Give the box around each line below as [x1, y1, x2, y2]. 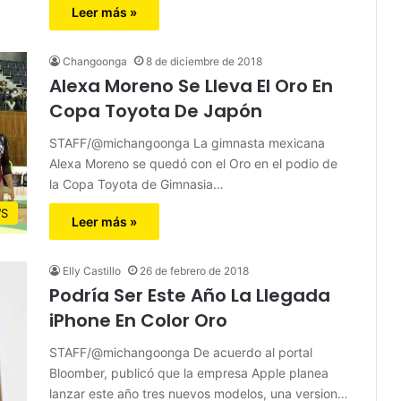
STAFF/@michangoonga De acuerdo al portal [49, 344, 312, 360]
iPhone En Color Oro [49, 307, 227, 333]
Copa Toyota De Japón [49, 98, 262, 124]
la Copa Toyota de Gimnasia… [49, 175, 224, 192]
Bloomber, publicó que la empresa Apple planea [49, 364, 328, 380]
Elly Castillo [63, 263, 121, 277]
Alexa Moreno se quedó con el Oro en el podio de [49, 155, 337, 171]
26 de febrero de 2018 [140, 263, 249, 277]
